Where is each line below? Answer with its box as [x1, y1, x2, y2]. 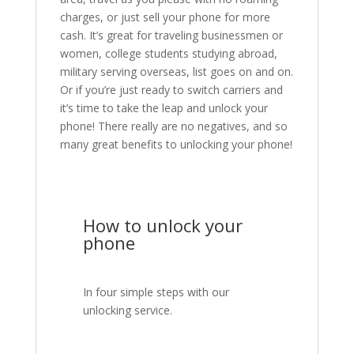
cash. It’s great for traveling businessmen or [59, 28, 283, 43]
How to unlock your [83, 213, 243, 238]
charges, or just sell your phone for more [59, 9, 270, 25]
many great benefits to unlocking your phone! [59, 137, 292, 153]
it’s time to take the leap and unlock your [59, 100, 268, 116]
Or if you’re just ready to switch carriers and [59, 82, 283, 98]
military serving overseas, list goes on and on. [59, 64, 293, 80]
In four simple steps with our [83, 284, 230, 300]
